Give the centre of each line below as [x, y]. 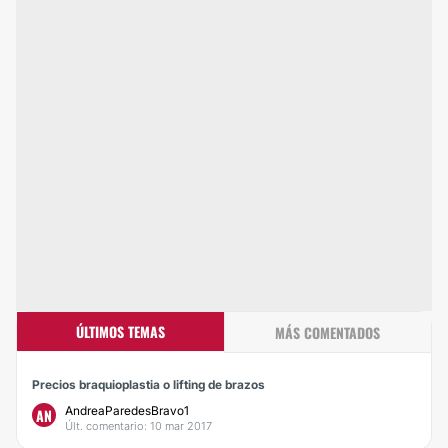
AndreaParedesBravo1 [127, 410]
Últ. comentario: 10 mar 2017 [138, 426]
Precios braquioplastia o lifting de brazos [148, 384]
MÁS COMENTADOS [327, 332]
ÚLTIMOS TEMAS [120, 331]
